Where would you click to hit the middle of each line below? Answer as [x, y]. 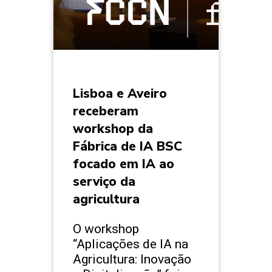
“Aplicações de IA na [131, 244]
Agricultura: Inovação [132, 259]
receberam [106, 111]
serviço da [104, 182]
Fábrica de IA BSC [127, 147]
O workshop [106, 229]
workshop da [113, 129]
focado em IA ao [124, 164]
